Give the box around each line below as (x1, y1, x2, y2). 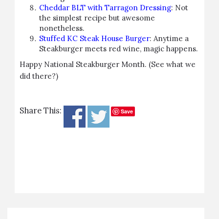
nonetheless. (39, 23, 85, 33)
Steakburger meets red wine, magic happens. (39, 44, 198, 53)
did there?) (20, 71, 58, 81)
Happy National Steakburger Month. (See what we (20, 60, 196, 69)
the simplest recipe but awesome (39, 13, 155, 22)
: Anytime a (150, 34, 189, 43)
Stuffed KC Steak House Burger (39, 34, 150, 43)
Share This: (20, 105, 62, 116)
